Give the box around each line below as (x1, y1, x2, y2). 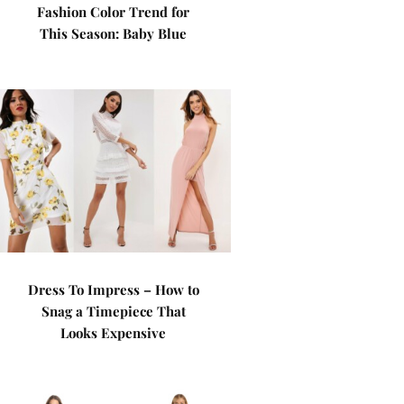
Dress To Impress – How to (27, 280, 199, 298)
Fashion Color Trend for (37, 3, 190, 21)
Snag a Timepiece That (41, 302, 186, 320)
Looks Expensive (60, 324, 167, 342)
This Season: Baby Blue (40, 24, 188, 42)
